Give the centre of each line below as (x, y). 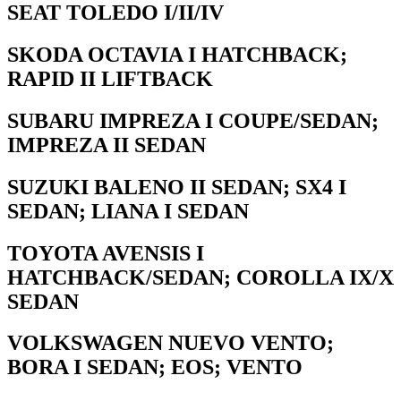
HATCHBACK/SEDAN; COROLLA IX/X (200, 277)
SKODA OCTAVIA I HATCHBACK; (177, 54)
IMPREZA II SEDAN (107, 145)
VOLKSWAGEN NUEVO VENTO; (171, 343)
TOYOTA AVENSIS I (106, 253)
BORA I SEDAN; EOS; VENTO (155, 367)
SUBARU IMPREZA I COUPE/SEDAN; (193, 120)
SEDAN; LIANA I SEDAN (128, 211)
